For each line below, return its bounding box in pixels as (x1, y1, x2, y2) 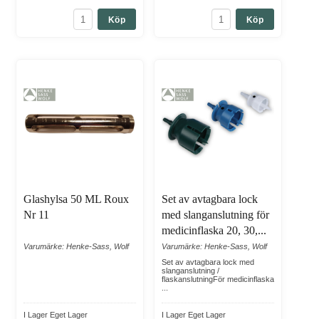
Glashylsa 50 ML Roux (23, 193, 129, 206)
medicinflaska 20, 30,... (162, 224, 266, 237)
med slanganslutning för (162, 209, 269, 221)
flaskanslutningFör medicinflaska (162, 275, 274, 284)
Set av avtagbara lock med (162, 258, 254, 267)
